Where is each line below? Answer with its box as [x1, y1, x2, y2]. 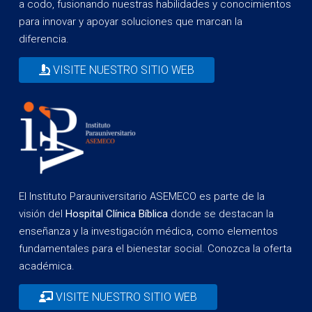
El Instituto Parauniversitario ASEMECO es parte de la [19, 190, 265, 203]
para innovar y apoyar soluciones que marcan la [19, 15, 242, 28]
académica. [19, 260, 75, 273]
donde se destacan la [168, 208, 274, 221]
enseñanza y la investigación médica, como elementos [19, 225, 278, 238]
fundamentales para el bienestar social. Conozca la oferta [19, 242, 292, 256]
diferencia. [19, 32, 72, 45]
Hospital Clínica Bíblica [65, 208, 168, 221]
